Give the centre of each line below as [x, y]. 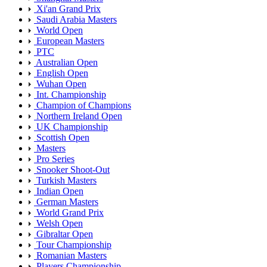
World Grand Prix [69, 212]
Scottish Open [62, 137]
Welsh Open [58, 223]
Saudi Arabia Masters [75, 19]
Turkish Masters [65, 180]
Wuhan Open [60, 83]
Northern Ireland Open [78, 116]
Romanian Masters [70, 255]
